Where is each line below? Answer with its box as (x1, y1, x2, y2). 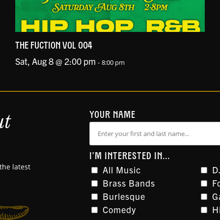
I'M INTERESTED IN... (89, 151, 170, 162)
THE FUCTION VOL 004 (15, 41, 92, 51)
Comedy (103, 203, 136, 215)
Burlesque (103, 190, 145, 202)
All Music (103, 164, 141, 175)
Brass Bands (103, 177, 155, 189)
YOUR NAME (89, 110, 136, 120)
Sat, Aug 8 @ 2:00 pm (15, 55, 96, 67)
